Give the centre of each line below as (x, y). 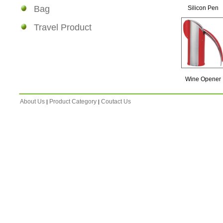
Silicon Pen (203, 8)
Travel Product (63, 27)
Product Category (73, 102)
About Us (32, 102)
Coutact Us (116, 102)
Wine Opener (203, 79)
